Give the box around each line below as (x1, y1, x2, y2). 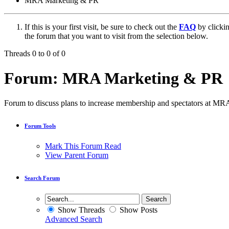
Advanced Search (45, 215, 102, 224)
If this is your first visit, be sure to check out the (25, 22, 179, 31)
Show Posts (118, 205, 157, 215)
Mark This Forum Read (45, 142, 121, 151)
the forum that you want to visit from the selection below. (25, 31, 208, 40)
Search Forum (25, 175, 60, 181)
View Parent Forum (45, 151, 108, 160)
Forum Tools (25, 123, 56, 129)
